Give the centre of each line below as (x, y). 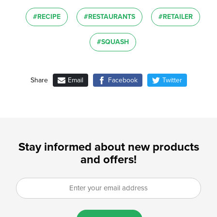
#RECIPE (47, 16)
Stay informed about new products (108, 147)
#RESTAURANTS (109, 16)
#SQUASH (113, 42)
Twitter (171, 80)
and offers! (108, 160)
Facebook (122, 80)
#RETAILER (176, 16)
